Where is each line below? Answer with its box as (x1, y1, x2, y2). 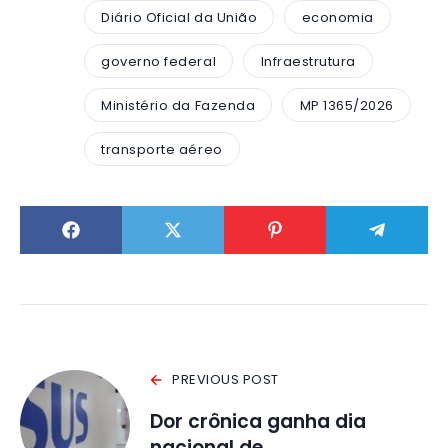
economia (301, 7, 374, 27)
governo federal (101, 51, 217, 71)
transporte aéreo (101, 139, 223, 159)
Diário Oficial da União (101, 7, 258, 27)
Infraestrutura (260, 51, 356, 71)
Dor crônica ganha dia (150, 408, 366, 436)
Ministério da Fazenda (101, 95, 256, 115)
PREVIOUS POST (172, 370, 279, 390)
